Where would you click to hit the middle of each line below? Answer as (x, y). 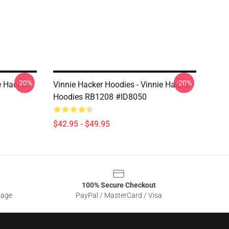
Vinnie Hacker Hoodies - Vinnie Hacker (122, 85)
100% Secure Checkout (119, 185)
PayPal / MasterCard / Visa (119, 195)
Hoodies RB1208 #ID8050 (100, 97)
